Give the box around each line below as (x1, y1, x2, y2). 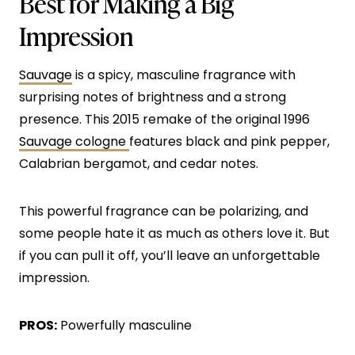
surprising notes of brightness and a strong (19, 87, 286, 106)
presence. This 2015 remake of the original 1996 (19, 109, 310, 128)
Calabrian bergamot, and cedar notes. (19, 154, 261, 173)
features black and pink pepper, (129, 132, 330, 151)
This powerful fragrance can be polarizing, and (19, 201, 308, 220)
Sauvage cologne (19, 132, 129, 151)
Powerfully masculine (57, 315, 192, 334)
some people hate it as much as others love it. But (19, 223, 330, 242)
